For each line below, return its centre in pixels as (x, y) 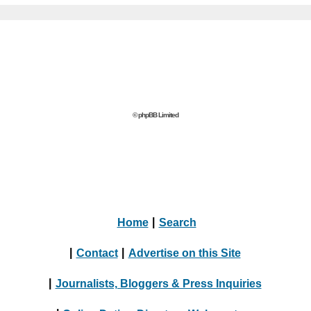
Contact (97, 252)
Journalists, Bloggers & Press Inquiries (158, 283)
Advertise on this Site (184, 252)
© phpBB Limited (155, 115)
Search (177, 222)
